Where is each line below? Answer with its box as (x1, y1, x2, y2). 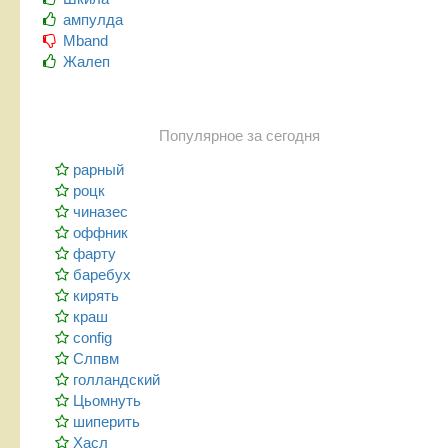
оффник (73, 223, 128, 241)
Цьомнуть (73, 391, 141, 409)
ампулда (63, 10, 124, 28)
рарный (73, 160, 124, 178)
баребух (73, 265, 131, 283)
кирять (73, 286, 119, 304)
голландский (73, 370, 160, 388)
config (73, 328, 112, 346)
